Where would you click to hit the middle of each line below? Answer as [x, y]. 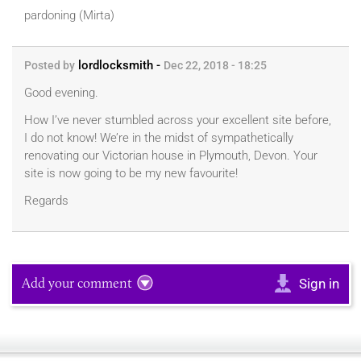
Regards [48, 201]
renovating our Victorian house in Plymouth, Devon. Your [171, 156]
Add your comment [77, 283]
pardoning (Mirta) [69, 16]
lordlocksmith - [119, 66]
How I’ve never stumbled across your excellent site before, [178, 120]
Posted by [50, 66]
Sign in [319, 284]
